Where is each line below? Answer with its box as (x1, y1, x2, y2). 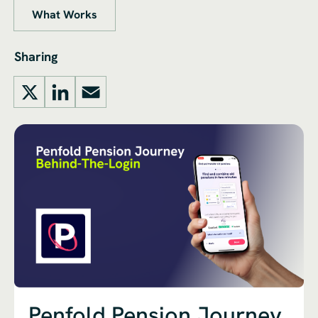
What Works (32, 6, 98, 22)
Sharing (14, 48, 57, 65)
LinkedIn (60, 97, 103, 111)
